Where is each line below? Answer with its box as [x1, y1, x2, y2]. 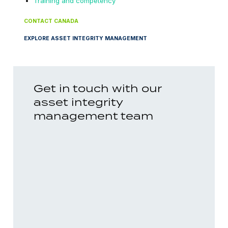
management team [33, 108, 153, 123]
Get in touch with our [33, 81, 161, 95]
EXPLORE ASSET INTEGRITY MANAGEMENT [24, 35, 148, 42]
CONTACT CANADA [24, 17, 79, 24]
